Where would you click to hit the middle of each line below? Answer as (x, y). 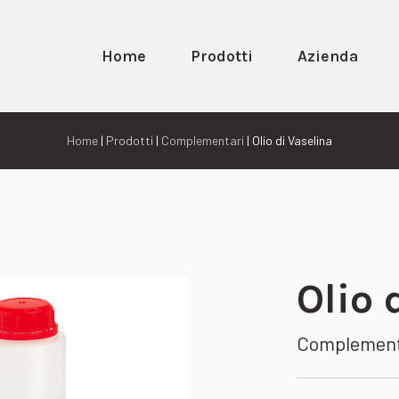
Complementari (203, 140)
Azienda (328, 56)
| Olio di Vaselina (288, 140)
